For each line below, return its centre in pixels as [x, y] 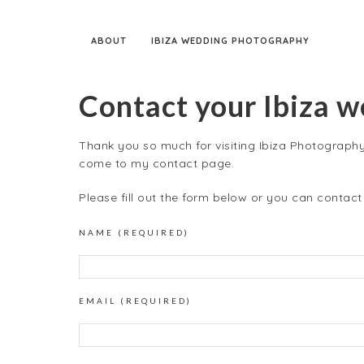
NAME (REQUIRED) [134, 232]
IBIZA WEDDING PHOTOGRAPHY [230, 41]
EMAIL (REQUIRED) [135, 301]
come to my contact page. [156, 163]
